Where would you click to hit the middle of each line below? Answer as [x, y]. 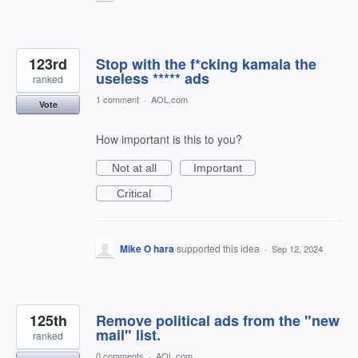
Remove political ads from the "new [218, 320]
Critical [134, 193]
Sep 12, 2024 [297, 249]
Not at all [134, 168]
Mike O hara [147, 249]
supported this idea [219, 248]
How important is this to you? [169, 139]
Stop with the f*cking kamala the [206, 64]
